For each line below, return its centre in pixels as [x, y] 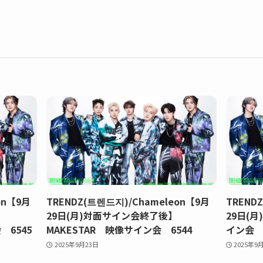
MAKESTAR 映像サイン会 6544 [119, 229]
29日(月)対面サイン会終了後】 [117, 215]
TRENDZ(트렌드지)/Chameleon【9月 [128, 201]
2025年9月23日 [77, 244]
